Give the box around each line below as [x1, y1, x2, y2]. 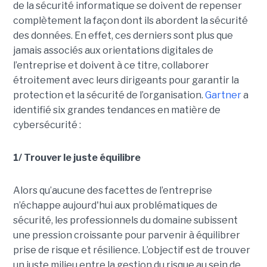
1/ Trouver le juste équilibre [13, 152, 141, 164]
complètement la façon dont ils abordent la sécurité [13, 15, 248, 27]
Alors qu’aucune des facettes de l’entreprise [13, 185, 212, 197]
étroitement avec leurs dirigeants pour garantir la [13, 74, 239, 86]
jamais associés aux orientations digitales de [13, 45, 213, 57]
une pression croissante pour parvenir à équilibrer [13, 229, 240, 241]
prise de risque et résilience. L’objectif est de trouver [13, 244, 250, 256]
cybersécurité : [13, 119, 81, 131]
